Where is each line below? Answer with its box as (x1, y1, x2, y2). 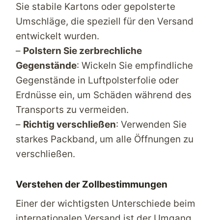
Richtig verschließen (23, 118, 116, 130)
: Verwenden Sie (116, 118, 187, 130)
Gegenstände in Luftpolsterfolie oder (16, 74, 179, 86)
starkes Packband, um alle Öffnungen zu (16, 133, 193, 145)
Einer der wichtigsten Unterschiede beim (16, 198, 195, 209)
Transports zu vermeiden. (16, 104, 129, 115)
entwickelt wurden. (16, 30, 99, 42)
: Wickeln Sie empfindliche (77, 59, 193, 71)
